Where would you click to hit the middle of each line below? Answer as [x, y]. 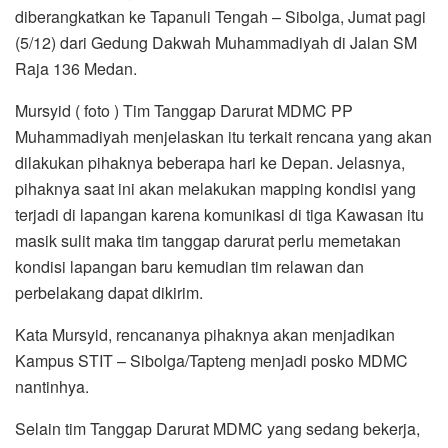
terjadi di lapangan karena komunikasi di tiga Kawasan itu [219, 214]
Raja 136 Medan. [76, 68]
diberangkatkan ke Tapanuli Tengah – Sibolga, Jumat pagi [220, 16]
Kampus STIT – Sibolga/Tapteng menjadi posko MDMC [211, 360]
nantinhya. [52, 386]
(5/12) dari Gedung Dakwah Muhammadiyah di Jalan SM [216, 42]
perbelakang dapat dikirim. [109, 292]
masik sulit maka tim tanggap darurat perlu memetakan [208, 240]
